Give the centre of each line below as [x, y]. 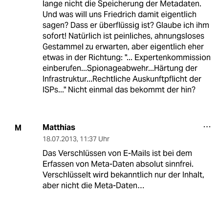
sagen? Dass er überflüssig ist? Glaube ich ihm [126, 25]
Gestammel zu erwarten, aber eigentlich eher [123, 47]
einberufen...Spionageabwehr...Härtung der [120, 68]
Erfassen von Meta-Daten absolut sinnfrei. [118, 164]
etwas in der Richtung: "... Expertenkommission [126, 58]
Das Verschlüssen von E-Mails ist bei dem [117, 153]
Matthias [59, 128]
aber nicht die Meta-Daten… [93, 186]
